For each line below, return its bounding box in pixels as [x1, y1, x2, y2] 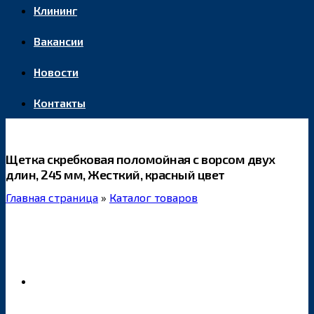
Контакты [34, 96, 86, 109]
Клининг [34, 4, 77, 17]
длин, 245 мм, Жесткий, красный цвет [6, 167, 225, 183]
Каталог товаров [109, 191, 198, 205]
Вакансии [34, 34, 83, 48]
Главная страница [6, 191, 98, 205]
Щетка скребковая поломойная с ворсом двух [6, 151, 275, 168]
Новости [34, 65, 78, 78]
